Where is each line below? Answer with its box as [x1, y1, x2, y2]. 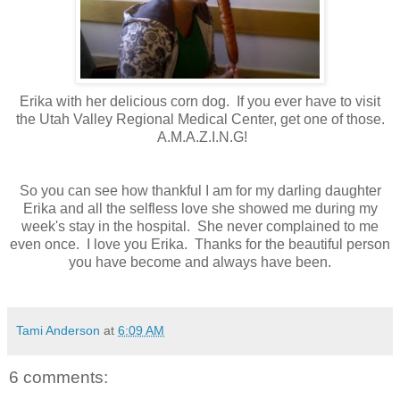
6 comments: [9, 367, 108, 387]
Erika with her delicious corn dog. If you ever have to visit [20, 93, 380, 109]
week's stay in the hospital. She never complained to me [21, 218, 379, 234]
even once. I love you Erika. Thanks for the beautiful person [10, 236, 390, 252]
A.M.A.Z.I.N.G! [153, 129, 247, 145]
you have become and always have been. [69, 254, 331, 270]
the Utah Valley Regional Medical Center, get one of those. [15, 111, 385, 127]
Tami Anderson [16, 322, 100, 337]
